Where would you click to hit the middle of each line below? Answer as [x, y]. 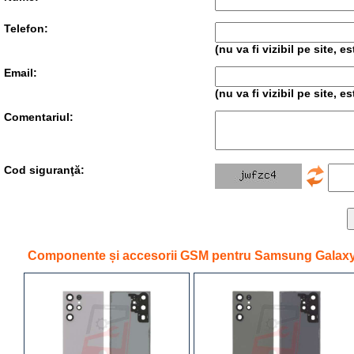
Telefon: [26, 28]
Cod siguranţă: [44, 169]
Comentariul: [39, 117]
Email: [21, 72]
